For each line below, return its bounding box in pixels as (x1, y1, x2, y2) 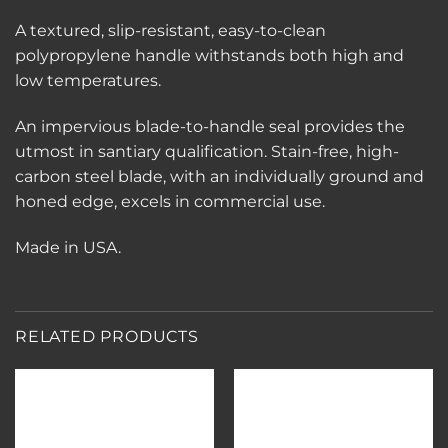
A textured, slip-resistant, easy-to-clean (15, 21, 326, 41)
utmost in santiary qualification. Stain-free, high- (15, 142, 399, 162)
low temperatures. (15, 71, 161, 91)
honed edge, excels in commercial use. (15, 192, 325, 212)
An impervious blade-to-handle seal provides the (15, 117, 405, 137)
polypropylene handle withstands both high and (15, 46, 404, 66)
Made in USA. (15, 237, 121, 257)
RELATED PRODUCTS (15, 326, 199, 346)
